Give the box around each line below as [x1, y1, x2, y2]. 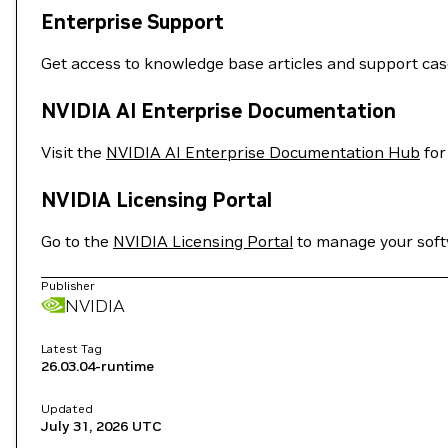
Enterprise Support [41, 9, 224, 35]
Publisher [41, 278, 95, 293]
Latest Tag [41, 341, 102, 356]
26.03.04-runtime [41, 357, 154, 375]
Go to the [41, 231, 113, 251]
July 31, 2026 [41, 417, 128, 435]
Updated [41, 401, 93, 416]
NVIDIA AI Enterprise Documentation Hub [106, 142, 420, 162]
